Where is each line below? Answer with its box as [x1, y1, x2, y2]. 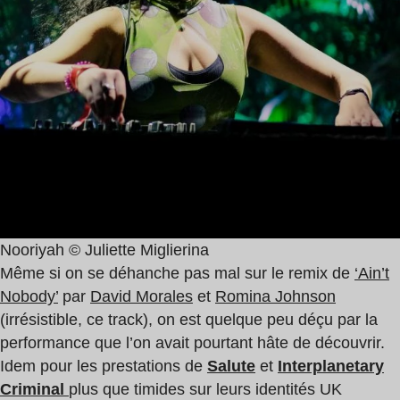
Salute [207, 357, 255, 376]
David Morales [90, 287, 193, 306]
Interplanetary [278, 357, 384, 376]
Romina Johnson [215, 287, 336, 306]
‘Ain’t [354, 264, 389, 283]
